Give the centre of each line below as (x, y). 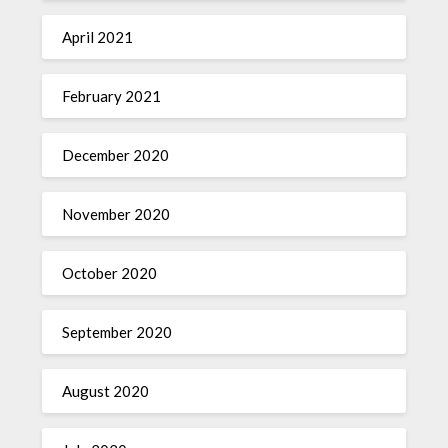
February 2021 (112, 96)
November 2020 (116, 214)
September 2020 (117, 332)
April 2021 (98, 37)
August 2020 (106, 391)
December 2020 (116, 155)
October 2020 (110, 273)
